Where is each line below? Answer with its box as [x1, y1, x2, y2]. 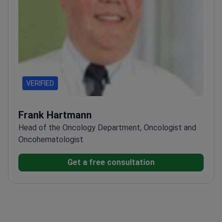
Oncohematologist [18, 135, 83, 145]
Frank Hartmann [18, 109, 92, 121]
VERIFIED [26, 79, 54, 88]
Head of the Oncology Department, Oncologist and [18, 123, 196, 133]
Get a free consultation [67, 158, 155, 167]
